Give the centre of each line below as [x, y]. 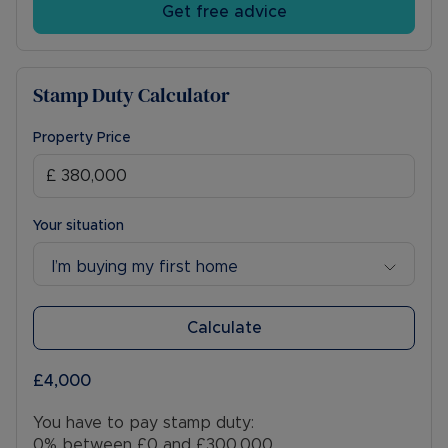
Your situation [78, 226]
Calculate [224, 328]
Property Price [82, 138]
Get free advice [224, 12]
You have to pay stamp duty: [143, 423]
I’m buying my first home [145, 266]
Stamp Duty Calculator [131, 95]
